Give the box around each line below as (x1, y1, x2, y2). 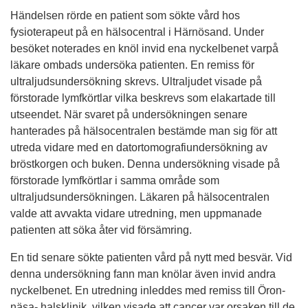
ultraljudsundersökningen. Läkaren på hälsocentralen (10, 190, 269, 203)
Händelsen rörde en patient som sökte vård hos (10, 9, 240, 21)
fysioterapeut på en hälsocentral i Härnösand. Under (10, 25, 264, 38)
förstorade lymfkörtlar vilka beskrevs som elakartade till (10, 91, 276, 104)
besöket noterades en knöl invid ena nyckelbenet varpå (10, 42, 278, 54)
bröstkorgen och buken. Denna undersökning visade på (10, 157, 280, 170)
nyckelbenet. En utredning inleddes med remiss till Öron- (10, 284, 285, 296)
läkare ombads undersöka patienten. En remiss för (10, 58, 254, 71)
